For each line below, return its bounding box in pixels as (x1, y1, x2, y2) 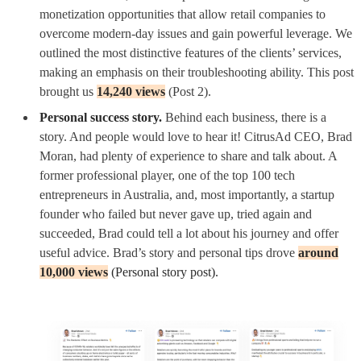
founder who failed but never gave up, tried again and (39, 206, 312, 221)
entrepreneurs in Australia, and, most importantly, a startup (39, 187, 334, 201)
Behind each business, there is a (162, 110, 326, 124)
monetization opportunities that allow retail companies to (39, 6, 326, 21)
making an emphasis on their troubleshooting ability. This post (39, 64, 354, 79)
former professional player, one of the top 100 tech (39, 168, 295, 182)
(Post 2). (168, 84, 211, 98)
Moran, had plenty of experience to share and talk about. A (39, 148, 337, 163)
